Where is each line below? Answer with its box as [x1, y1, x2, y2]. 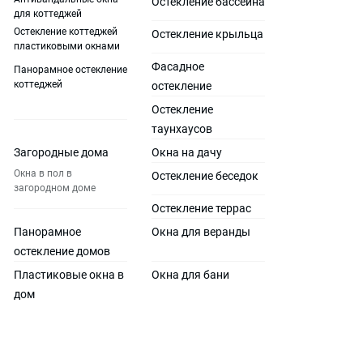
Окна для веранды [152, 225, 250, 238]
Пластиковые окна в [14, 268, 124, 281]
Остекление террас [152, 202, 251, 215]
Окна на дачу [152, 146, 222, 159]
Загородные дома [14, 146, 109, 159]
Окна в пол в [14, 168, 72, 179]
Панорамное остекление [14, 63, 127, 75]
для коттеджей [14, 8, 82, 19]
